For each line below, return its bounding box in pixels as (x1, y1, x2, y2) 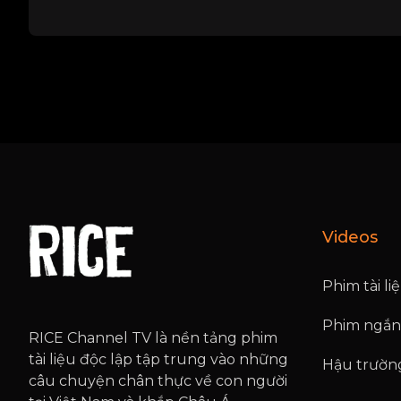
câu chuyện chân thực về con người (29, 372, 287, 390)
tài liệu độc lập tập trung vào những (29, 351, 288, 369)
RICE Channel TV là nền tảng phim (29, 329, 277, 347)
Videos (322, 226, 378, 247)
